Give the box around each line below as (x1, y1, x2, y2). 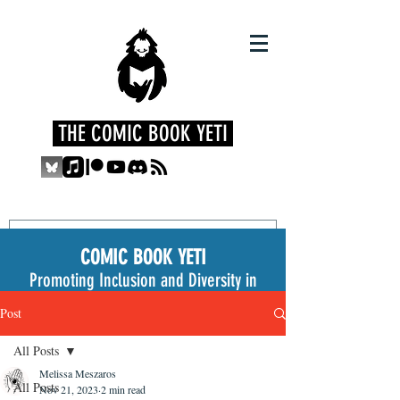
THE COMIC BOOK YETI (58, 121, 228, 146)
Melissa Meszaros (39, 366, 116, 380)
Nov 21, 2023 (39, 382, 98, 396)
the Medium (104, 291, 181, 313)
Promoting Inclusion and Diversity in (29, 269, 257, 291)
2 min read (101, 382, 146, 396)
